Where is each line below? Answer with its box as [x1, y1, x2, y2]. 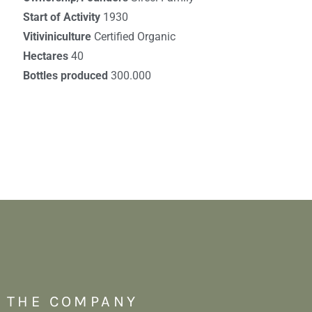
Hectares [22, 49, 71, 63]
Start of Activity [22, 10, 103, 24]
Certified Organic [93, 30, 175, 44]
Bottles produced [22, 69, 111, 83]
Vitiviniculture [22, 30, 94, 44]
